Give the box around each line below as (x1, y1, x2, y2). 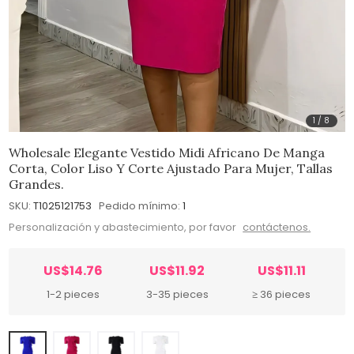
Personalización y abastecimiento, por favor (9, 220, 239, 235)
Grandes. (9, 175, 65, 192)
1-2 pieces (46, 287, 100, 303)
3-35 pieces (145, 287, 209, 303)
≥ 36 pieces (252, 287, 311, 303)
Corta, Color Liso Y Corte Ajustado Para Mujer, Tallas (9, 160, 333, 176)
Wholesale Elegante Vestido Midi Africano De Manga (9, 144, 326, 160)
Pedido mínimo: (99, 198, 181, 213)
